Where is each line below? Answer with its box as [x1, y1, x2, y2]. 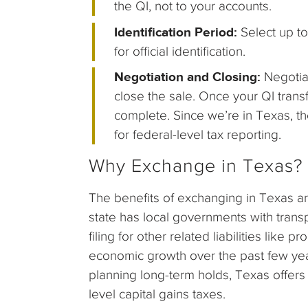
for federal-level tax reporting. [114, 127, 282, 142]
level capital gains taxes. [89, 286, 225, 301]
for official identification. [114, 43, 246, 58]
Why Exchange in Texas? [89, 155, 303, 176]
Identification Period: [114, 24, 241, 39]
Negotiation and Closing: [114, 69, 265, 85]
